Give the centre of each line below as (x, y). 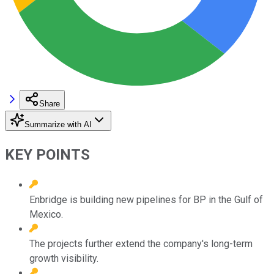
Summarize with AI (58, 124)
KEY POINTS (47, 154)
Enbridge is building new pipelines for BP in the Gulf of (146, 199)
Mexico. (46, 214)
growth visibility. (64, 258)
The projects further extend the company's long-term (141, 243)
